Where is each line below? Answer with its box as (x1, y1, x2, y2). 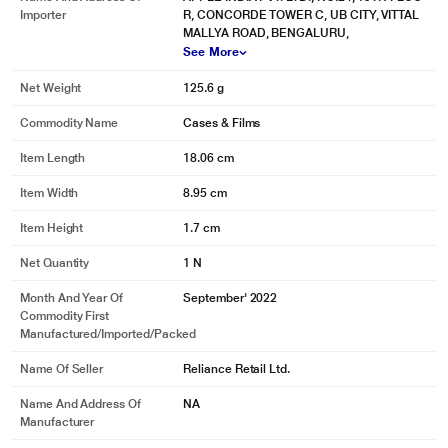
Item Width (20, 186, 79, 200)
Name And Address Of (20, 397, 141, 411)
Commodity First (20, 309, 110, 323)
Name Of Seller (20, 362, 104, 376)
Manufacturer (20, 415, 95, 429)
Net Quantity (20, 256, 90, 270)
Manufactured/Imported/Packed (20, 327, 197, 341)
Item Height (20, 221, 84, 235)
